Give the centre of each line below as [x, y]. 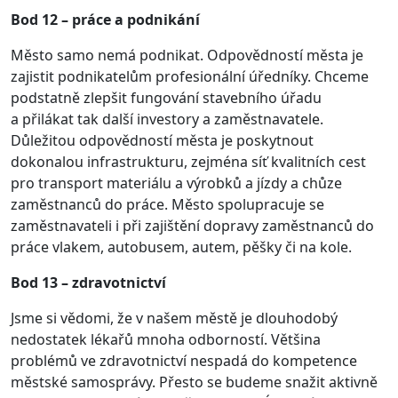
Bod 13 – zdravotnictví [88, 283]
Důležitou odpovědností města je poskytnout [162, 140]
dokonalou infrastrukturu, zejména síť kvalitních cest [188, 162]
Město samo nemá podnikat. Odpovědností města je [187, 55]
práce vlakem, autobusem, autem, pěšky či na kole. [181, 247]
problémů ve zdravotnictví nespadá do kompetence [184, 361]
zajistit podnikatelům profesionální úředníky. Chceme [190, 76]
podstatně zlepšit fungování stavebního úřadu [166, 98]
